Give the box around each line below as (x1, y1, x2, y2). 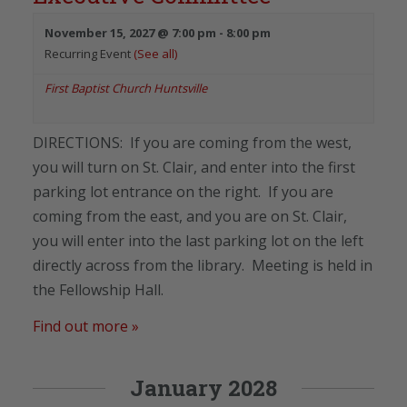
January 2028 (130, 372, 277, 402)
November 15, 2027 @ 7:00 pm (45, 24, 216, 41)
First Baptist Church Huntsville (45, 79, 207, 96)
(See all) (134, 45, 177, 62)
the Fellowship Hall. (33, 279, 164, 300)
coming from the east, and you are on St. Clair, (33, 205, 347, 226)
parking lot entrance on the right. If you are (33, 181, 333, 202)
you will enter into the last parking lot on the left (33, 230, 363, 251)
